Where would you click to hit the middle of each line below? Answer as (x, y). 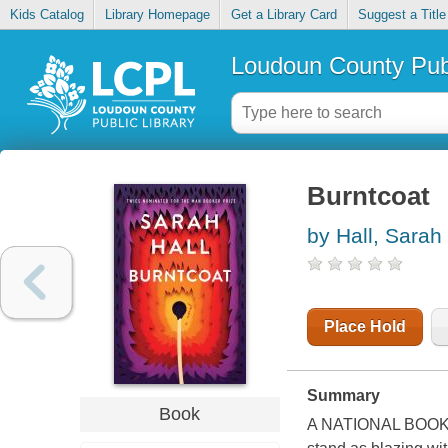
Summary (343, 396)
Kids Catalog (46, 15)
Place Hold (364, 327)
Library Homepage (157, 15)
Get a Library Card (283, 15)
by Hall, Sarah (374, 236)
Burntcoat (368, 196)
